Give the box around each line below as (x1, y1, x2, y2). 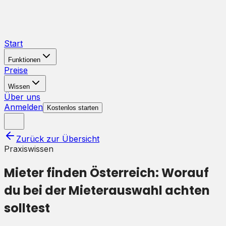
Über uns (4, 92, 40, 102)
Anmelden (4, 102, 43, 112)
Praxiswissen (4, 144, 53, 154)
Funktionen (8, 56, 40, 64)
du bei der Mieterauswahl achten (4, 182, 210, 199)
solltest (4, 199, 50, 216)
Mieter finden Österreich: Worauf (4, 164, 209, 181)
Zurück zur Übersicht (16, 134, 99, 144)
